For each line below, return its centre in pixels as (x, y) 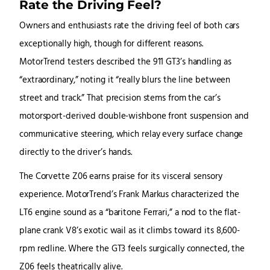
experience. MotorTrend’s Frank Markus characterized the (129, 195)
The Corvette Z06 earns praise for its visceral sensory (121, 177)
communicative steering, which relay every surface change (131, 135)
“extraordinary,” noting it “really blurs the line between (125, 81)
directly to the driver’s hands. (76, 153)
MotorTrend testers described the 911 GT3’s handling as (125, 63)
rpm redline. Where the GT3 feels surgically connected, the (132, 250)
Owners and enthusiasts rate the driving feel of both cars (130, 27)
